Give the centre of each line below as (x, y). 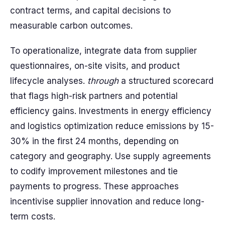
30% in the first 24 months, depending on (94, 141)
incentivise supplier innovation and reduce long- (107, 201)
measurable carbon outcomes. (71, 26)
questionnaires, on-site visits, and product (95, 66)
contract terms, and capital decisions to (90, 11)
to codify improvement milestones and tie (94, 171)
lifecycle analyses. (49, 81)
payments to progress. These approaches (94, 186)
